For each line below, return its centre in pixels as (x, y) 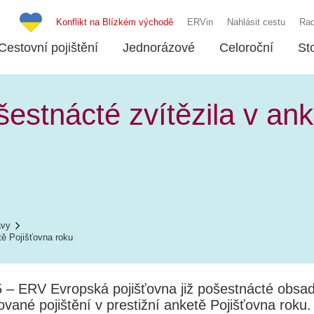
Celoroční (246, 48)
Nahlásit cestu (256, 22)
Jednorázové (159, 48)
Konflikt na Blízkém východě (115, 22)
